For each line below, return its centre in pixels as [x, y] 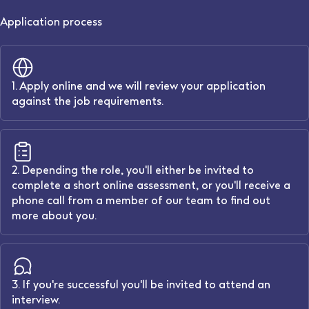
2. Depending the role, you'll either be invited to [133, 170]
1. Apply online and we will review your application [139, 86]
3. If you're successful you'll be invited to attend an [141, 285]
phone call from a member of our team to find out [141, 200]
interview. [36, 300]
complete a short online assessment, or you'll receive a [151, 185]
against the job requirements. [88, 101]
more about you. [54, 216]
